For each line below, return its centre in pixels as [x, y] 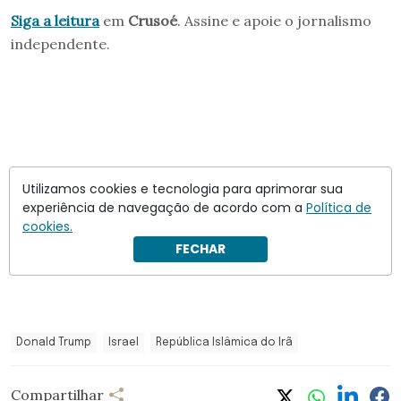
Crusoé [153, 20]
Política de [339, 208]
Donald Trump [54, 342]
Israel [124, 342]
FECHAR [200, 249]
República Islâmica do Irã [224, 342]
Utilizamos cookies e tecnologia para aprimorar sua [183, 189]
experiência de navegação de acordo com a [164, 208]
